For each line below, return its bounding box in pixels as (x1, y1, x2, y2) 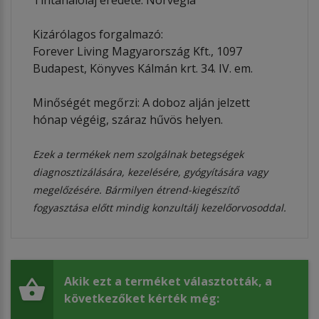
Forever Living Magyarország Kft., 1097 (33, 43, 242, 59)
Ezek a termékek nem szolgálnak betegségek (33, 147, 244, 161)
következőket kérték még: (64, 290, 219, 306)
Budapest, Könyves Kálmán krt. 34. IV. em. (33, 60, 253, 76)
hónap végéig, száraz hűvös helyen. (33, 111, 226, 127)
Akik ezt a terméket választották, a (64, 273, 272, 289)
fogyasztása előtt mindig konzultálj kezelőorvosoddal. (33, 200, 286, 214)
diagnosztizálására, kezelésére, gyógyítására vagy (33, 164, 268, 179)
